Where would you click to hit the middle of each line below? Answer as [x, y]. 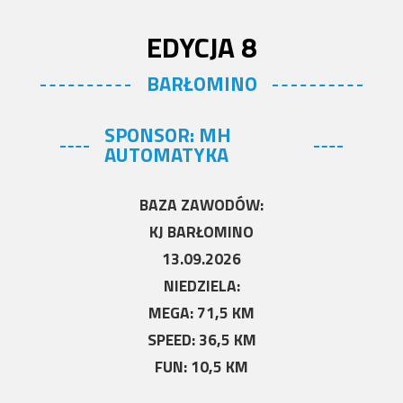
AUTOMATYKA [167, 155]
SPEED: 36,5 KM [201, 340]
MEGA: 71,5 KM [201, 313]
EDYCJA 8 [201, 47]
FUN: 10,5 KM [201, 367]
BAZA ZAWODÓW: [201, 205]
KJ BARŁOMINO [201, 232]
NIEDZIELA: [201, 286]
